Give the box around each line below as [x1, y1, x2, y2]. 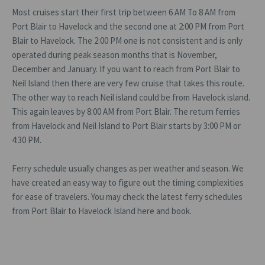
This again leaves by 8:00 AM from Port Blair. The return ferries [12, 106, 240, 117]
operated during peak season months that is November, [12, 49, 217, 60]
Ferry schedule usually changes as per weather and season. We [12, 163, 244, 174]
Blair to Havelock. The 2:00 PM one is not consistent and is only [12, 35, 243, 46]
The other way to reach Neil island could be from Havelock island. [12, 92, 250, 103]
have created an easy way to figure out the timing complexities [12, 177, 244, 188]
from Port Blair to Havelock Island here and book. [12, 205, 192, 216]
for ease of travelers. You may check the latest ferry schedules [12, 191, 243, 202]
